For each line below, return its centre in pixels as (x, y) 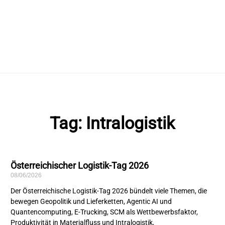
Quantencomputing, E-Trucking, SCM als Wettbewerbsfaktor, (104, 212)
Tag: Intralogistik (113, 123)
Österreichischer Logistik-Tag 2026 (80, 166)
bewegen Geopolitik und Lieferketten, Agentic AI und (91, 202)
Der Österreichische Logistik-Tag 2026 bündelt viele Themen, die (109, 191)
